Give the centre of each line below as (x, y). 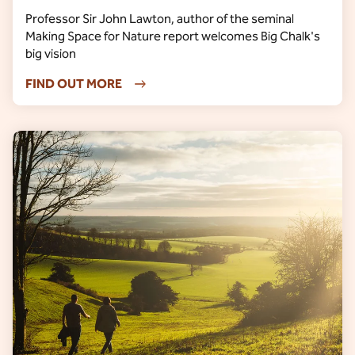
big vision (51, 53)
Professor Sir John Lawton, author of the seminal (160, 19)
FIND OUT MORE (74, 84)
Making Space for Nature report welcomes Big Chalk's (173, 36)
